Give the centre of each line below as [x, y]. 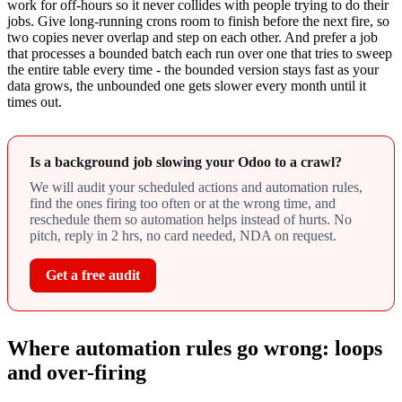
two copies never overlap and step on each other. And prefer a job [192, 38]
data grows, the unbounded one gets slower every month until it [187, 86]
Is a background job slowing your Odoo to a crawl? [186, 162]
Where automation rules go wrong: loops [195, 349]
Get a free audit [93, 275]
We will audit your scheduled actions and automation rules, [196, 188]
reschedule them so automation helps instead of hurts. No [191, 220]
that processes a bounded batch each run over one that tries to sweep [200, 54]
